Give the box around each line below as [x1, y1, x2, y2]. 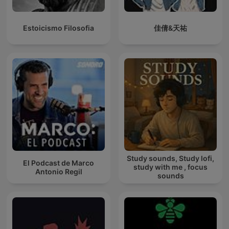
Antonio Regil [35, 167, 82, 176]
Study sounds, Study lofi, [127, 154, 214, 163]
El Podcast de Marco [23, 158, 94, 167]
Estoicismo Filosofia [23, 24, 94, 33]
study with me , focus [133, 163, 208, 172]
